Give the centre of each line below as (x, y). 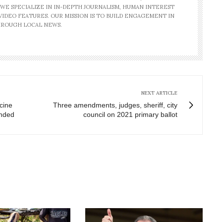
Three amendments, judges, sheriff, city (115, 105)
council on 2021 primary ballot (130, 115)
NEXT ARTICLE (159, 93)
